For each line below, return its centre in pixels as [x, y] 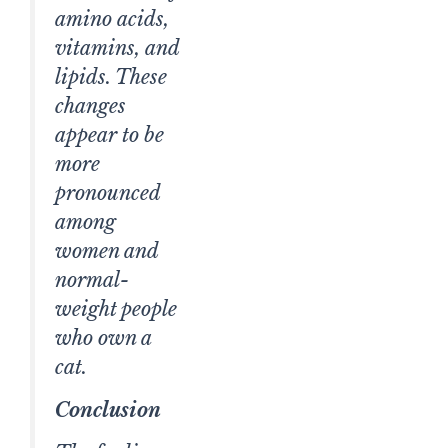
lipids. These [111, 77]
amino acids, [112, 19]
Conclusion [108, 410]
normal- [92, 280]
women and [106, 251]
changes [90, 106]
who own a [103, 338]
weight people [116, 309]
